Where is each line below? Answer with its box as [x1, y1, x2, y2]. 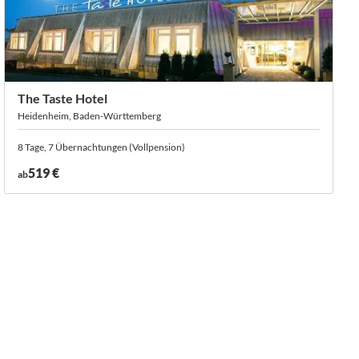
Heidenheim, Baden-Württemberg [18, 110, 162, 122]
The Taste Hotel [18, 91, 108, 106]
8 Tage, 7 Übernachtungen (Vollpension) [18, 141, 186, 153]
